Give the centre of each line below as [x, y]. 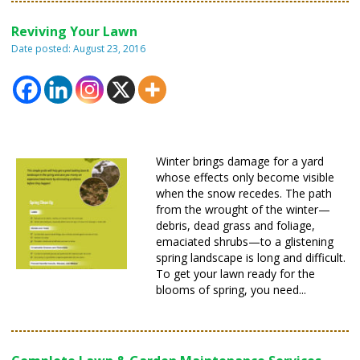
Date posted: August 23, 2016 [78, 49]
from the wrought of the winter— [243, 210]
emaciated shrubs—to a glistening [245, 242]
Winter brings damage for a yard [240, 162]
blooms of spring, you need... [231, 290]
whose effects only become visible [245, 178]
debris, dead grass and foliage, [235, 226]
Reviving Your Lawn [74, 32]
